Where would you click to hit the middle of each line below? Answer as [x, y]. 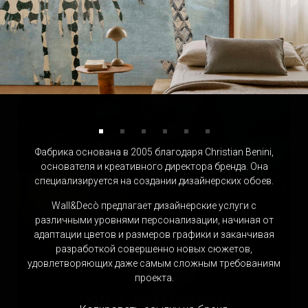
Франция [154, 49]
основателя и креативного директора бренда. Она [154, 166]
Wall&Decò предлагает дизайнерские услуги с [154, 206]
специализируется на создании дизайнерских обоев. [154, 181]
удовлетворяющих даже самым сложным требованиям [154, 263]
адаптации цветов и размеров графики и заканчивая [154, 234]
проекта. [154, 278]
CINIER [154, 30]
